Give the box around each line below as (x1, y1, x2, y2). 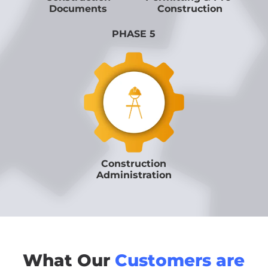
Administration (96, 169, 172, 181)
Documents (49, 2, 108, 14)
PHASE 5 (112, 28, 156, 39)
